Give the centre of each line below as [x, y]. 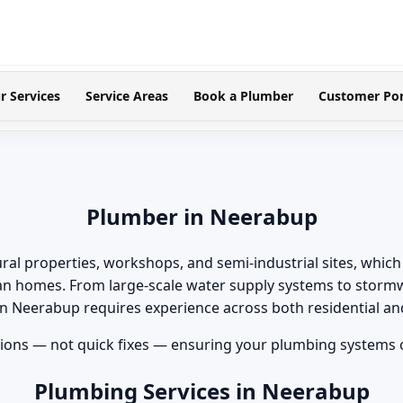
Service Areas [126, 96]
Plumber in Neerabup [201, 216]
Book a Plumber [243, 96]
